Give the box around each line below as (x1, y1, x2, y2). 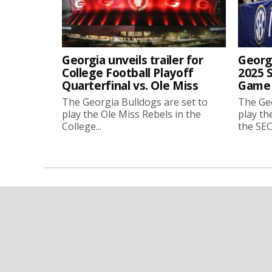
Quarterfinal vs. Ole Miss (62, 77, 199, 93)
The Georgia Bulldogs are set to (62, 95, 208, 109)
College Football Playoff (62, 64, 194, 81)
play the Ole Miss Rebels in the (62, 107, 201, 121)
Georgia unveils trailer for (62, 52, 203, 68)
